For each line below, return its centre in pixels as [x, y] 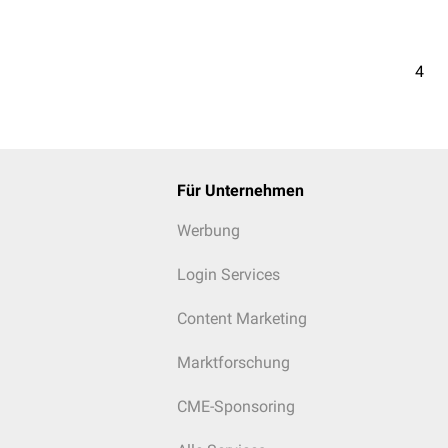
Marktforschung [233, 362]
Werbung [208, 230]
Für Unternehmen [240, 190]
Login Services [228, 274]
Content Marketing [241, 318]
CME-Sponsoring [235, 406]
